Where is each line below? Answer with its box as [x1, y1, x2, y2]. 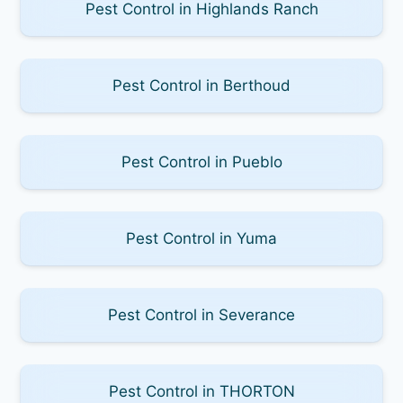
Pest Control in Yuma [126, 228, 277, 247]
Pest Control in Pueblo [121, 152, 282, 171]
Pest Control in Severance [108, 305, 295, 324]
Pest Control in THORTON [108, 381, 295, 400]
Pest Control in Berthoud [112, 76, 291, 94]
